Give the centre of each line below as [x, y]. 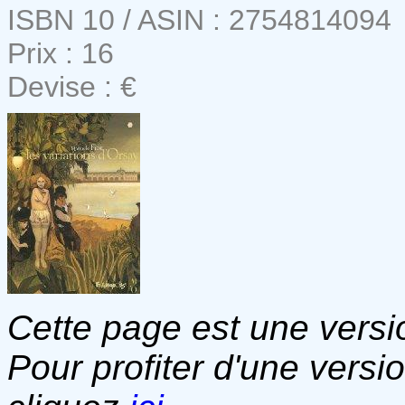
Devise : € [72, 86]
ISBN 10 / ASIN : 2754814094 [199, 19]
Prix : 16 [61, 53]
